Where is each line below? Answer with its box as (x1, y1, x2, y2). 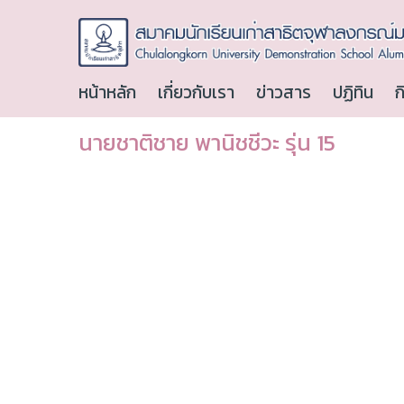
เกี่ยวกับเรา (158, 79, 234, 106)
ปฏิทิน (333, 79, 373, 106)
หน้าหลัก (78, 79, 136, 106)
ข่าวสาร (256, 79, 311, 106)
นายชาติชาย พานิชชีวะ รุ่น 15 (78, 125, 335, 161)
